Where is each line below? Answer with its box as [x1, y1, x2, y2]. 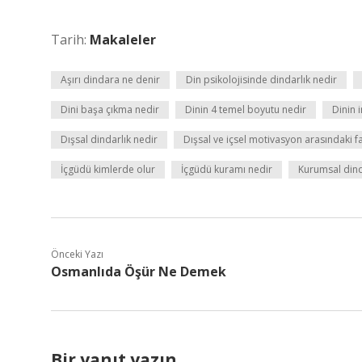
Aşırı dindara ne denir [61, 73, 160, 86]
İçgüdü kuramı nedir [181, 162, 272, 176]
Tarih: [51, 31, 90, 48]
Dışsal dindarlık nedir [61, 133, 158, 146]
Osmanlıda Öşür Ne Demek [51, 263, 226, 280]
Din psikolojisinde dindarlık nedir [186, 73, 337, 86]
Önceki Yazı [51, 247, 103, 261]
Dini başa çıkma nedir [61, 103, 159, 116]
